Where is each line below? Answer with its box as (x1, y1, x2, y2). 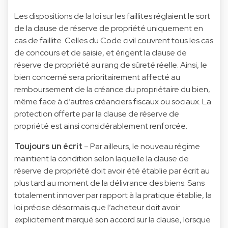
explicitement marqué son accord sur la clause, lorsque (14, 214, 211, 225)
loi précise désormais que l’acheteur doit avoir (14, 202, 180, 213)
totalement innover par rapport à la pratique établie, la (14, 189, 212, 201)
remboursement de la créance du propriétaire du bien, (14, 83, 210, 95)
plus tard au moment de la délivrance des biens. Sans (14, 177, 205, 188)
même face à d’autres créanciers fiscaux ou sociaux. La (14, 96, 211, 107)
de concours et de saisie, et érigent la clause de (14, 47, 187, 58)
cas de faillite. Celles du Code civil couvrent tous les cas (14, 35, 213, 46)
